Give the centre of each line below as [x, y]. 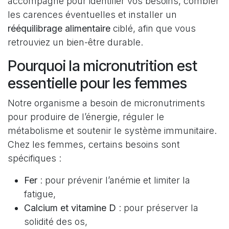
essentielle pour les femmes [97, 83]
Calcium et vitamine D [70, 208]
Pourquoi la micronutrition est [102, 65]
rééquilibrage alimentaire [59, 28]
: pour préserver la [157, 208]
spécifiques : [35, 158]
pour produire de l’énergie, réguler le [86, 117]
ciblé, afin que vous [153, 28]
